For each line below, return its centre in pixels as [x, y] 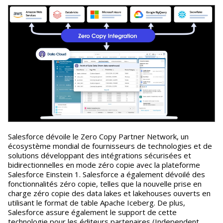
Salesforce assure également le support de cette [92, 212]
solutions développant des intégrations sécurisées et [100, 156]
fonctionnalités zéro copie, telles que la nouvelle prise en [105, 184]
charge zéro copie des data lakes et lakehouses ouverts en [109, 193]
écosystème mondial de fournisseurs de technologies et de [110, 146]
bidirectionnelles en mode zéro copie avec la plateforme [104, 165]
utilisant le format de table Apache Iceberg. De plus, [97, 203]
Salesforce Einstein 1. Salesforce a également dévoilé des [107, 174]
